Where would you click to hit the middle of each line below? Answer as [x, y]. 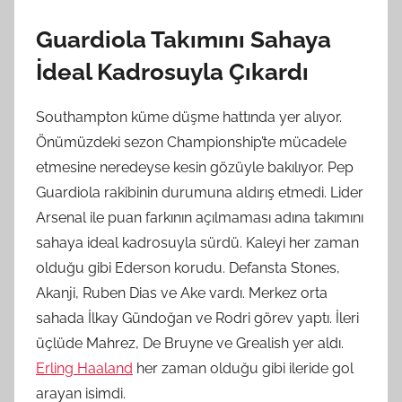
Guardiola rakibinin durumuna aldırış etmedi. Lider [200, 193]
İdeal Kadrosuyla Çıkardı [172, 71]
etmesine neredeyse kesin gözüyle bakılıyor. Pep [195, 168]
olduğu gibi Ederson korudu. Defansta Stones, [188, 268]
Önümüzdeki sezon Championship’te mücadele [191, 143]
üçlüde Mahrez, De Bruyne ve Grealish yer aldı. [190, 344]
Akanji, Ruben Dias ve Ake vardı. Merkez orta [182, 293]
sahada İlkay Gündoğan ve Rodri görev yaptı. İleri [197, 319]
